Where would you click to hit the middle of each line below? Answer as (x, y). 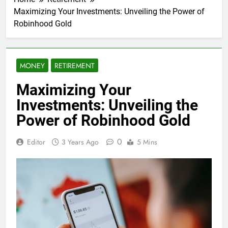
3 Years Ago (80, 142)
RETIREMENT (75, 66)
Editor (36, 142)
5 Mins (147, 142)
